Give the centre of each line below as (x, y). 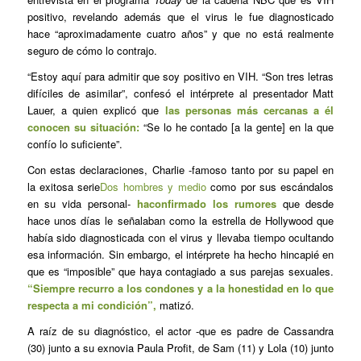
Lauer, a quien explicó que (96, 110)
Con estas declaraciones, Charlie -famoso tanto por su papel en (180, 169)
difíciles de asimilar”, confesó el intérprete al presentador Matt (180, 93)
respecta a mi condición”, (91, 305)
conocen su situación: (83, 127)
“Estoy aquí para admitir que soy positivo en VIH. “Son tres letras (180, 76)
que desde (308, 203)
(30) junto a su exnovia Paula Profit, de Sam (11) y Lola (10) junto (180, 348)
